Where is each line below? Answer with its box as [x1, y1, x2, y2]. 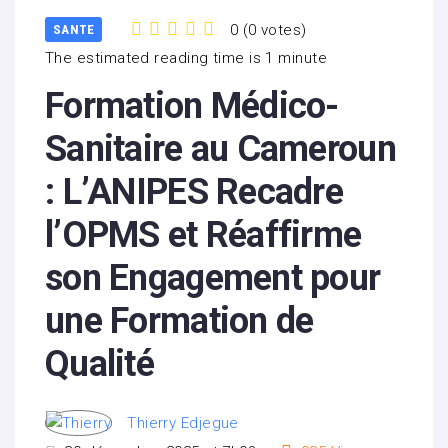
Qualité [45, 343, 154, 386]
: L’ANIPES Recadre [45, 171, 344, 214]
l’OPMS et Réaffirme [45, 214, 362, 257]
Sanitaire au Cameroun [45, 128, 396, 171]
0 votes [248, 20, 302, 39]
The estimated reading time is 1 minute [45, 49, 328, 68]
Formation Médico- [45, 85, 339, 128]
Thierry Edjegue [127, 414, 239, 433]
